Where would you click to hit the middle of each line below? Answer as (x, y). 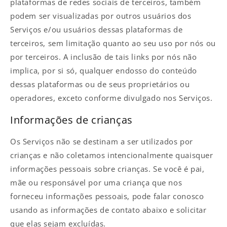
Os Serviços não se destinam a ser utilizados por (102, 142)
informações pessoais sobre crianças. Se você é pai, (107, 169)
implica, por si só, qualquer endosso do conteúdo (104, 71)
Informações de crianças (71, 120)
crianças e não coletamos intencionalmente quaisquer (112, 155)
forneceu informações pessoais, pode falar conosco (107, 196)
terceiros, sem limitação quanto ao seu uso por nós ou (113, 43)
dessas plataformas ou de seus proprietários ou (100, 84)
